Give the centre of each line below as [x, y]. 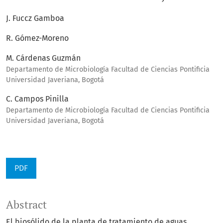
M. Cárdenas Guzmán [43, 58]
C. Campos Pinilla [37, 99]
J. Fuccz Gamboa [35, 18]
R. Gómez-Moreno [37, 38]
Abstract [26, 205]
